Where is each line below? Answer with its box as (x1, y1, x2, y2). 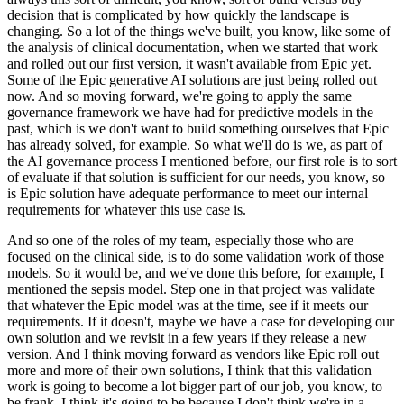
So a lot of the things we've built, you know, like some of (67, 23, 390, 40)
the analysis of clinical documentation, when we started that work (7, 40, 378, 56)
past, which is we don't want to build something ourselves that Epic (7, 121, 389, 137)
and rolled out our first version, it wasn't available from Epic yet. (7, 56, 372, 72)
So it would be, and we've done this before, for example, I (55, 265, 384, 281)
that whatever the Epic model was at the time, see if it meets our (7, 298, 368, 314)
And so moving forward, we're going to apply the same (38, 88, 352, 105)
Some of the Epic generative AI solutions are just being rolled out (7, 72, 377, 88)
